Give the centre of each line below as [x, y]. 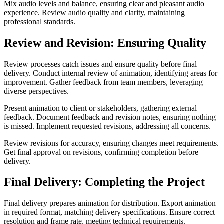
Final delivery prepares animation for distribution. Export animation [110, 203]
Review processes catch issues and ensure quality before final [100, 64]
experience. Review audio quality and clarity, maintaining [94, 12]
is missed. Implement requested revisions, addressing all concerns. [107, 126]
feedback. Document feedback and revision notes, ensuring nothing [110, 117]
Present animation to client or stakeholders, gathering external [100, 108]
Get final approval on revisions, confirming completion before [101, 152]
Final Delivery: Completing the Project [104, 182]
